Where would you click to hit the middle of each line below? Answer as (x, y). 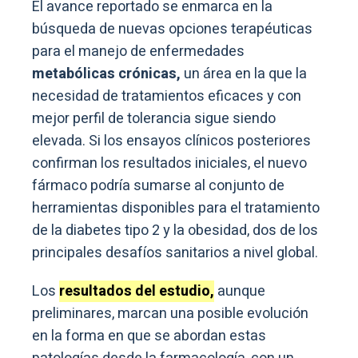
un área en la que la (245, 74)
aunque (240, 292)
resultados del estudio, (137, 292)
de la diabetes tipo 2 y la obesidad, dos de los (175, 231)
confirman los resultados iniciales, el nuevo (169, 164)
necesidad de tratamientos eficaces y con (167, 97)
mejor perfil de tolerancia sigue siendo (154, 119)
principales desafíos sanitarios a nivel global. (175, 253)
